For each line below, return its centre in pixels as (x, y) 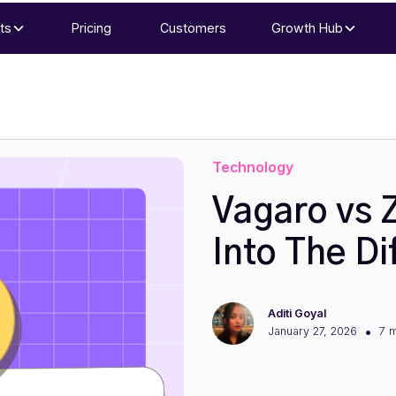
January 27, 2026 (312, 331)
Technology (252, 168)
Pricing (91, 28)
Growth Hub (308, 28)
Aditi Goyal (297, 313)
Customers (193, 28)
